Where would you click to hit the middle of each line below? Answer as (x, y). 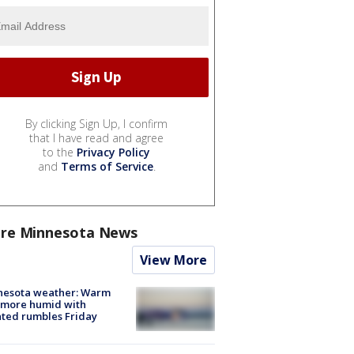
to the (60, 152)
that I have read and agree (96, 137)
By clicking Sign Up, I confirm (96, 123)
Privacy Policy (113, 152)
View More (173, 260)
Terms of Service (107, 166)
